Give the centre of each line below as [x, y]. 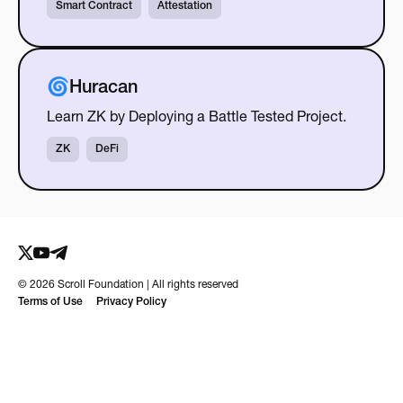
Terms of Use [50, 302]
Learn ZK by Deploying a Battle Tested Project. [196, 118]
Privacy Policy [131, 302]
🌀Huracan [92, 88]
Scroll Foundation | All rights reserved [147, 285]
